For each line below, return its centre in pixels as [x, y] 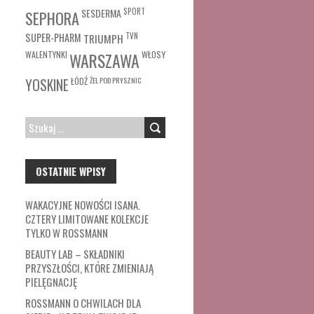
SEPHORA [52, 18]
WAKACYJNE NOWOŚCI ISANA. [83, 205]
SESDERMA [101, 13]
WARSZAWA [104, 61]
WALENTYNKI [46, 54]
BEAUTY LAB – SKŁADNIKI [75, 254]
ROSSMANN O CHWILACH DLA [83, 303]
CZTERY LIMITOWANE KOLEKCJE [87, 219]
